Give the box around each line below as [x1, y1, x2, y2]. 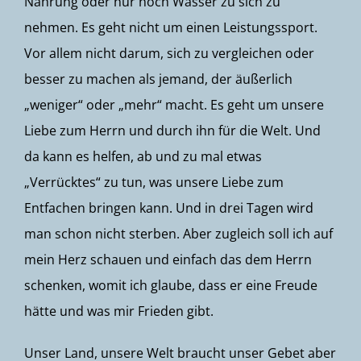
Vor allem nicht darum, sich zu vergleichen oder [24, 44, 314, 62]
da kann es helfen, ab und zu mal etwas [24, 147, 262, 165]
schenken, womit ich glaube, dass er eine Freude [24, 276, 317, 294]
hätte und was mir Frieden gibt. [24, 302, 214, 320]
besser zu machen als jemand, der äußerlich [24, 70, 293, 88]
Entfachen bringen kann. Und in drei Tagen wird [24, 199, 313, 217]
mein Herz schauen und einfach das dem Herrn [24, 251, 312, 268]
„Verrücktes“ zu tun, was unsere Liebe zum [24, 173, 284, 191]
